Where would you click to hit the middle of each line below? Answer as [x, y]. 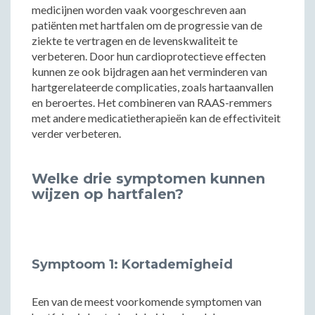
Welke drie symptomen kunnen [148, 179]
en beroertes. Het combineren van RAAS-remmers [152, 102]
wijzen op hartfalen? [108, 194]
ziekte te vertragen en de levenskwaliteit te [135, 40]
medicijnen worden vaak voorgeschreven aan [139, 9]
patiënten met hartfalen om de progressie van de [147, 25]
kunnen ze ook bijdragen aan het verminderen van [149, 71]
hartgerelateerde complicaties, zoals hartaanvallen [153, 87]
